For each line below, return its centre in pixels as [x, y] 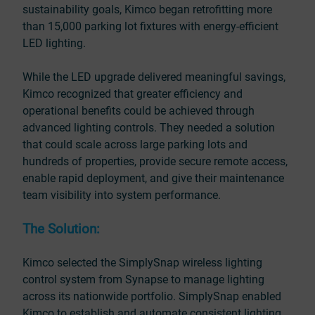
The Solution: [61, 229]
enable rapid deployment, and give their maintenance [153, 178]
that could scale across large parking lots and [135, 144]
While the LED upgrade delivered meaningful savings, [154, 77]
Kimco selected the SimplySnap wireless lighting [142, 263]
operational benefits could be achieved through [139, 111]
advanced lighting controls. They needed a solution [149, 128]
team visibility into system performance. [122, 195]
